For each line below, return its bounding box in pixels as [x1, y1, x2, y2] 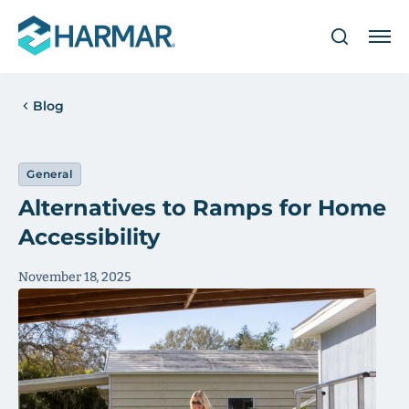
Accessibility [18, 224, 160, 250]
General [26, 167, 73, 181]
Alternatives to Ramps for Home [18, 194, 386, 221]
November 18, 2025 [18, 269, 131, 285]
